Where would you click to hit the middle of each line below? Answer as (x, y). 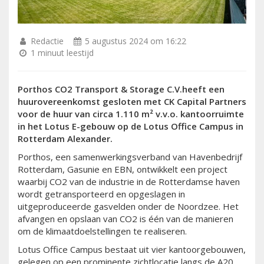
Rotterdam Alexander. (65, 138)
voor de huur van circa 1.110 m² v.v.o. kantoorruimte (131, 113)
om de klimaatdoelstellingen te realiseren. (102, 231)
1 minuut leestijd (61, 52)
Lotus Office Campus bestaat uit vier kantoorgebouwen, (132, 249)
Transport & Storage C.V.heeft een (148, 89)
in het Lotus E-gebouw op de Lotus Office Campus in (131, 126)
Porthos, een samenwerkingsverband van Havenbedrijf (130, 156)
